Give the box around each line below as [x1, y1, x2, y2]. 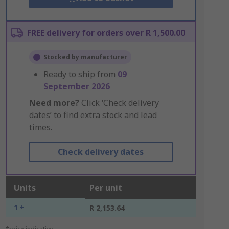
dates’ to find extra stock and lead [29, 109, 157, 121]
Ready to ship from [43, 68, 118, 80]
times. [29, 122, 52, 133]
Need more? [29, 97, 79, 108]
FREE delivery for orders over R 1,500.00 [27, 27, 185, 38]
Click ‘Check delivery [79, 97, 159, 108]
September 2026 [43, 81, 110, 92]
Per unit [89, 182, 122, 193]
